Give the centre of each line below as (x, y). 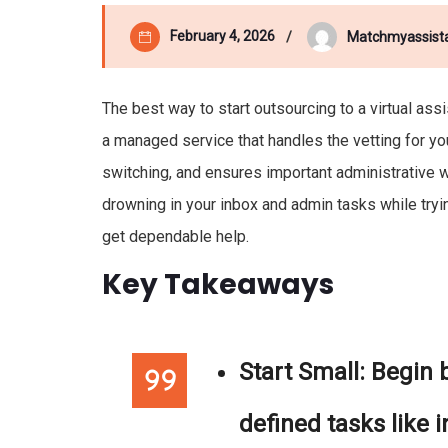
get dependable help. (175, 237)
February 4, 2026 (222, 36)
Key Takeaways (218, 285)
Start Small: (302, 372)
